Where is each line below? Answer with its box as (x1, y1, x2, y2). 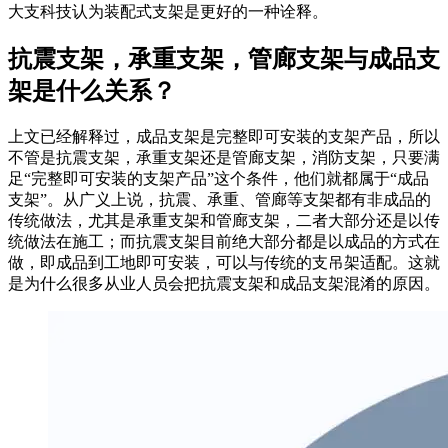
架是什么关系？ (8, 78, 176, 105)
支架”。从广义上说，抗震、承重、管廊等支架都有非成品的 (8, 191, 431, 209)
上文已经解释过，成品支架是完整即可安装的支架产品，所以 (8, 128, 440, 146)
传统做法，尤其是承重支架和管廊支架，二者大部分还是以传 (8, 212, 440, 230)
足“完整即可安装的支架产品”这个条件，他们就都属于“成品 (8, 170, 429, 188)
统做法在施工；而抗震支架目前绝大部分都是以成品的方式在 (8, 233, 440, 251)
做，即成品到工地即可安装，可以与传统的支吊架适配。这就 (8, 254, 440, 272)
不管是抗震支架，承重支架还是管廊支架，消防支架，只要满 (8, 149, 440, 167)
